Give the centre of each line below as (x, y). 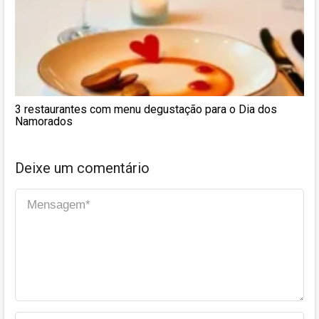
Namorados (44, 121)
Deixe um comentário (82, 168)
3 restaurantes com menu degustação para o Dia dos (146, 109)
